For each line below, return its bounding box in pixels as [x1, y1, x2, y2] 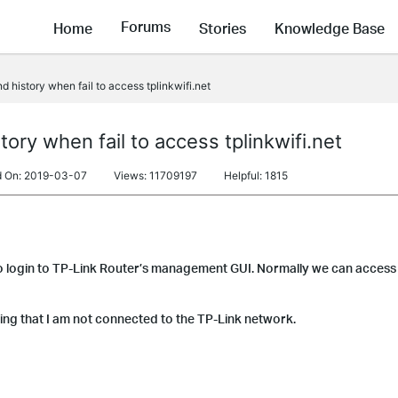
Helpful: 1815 [224, 169, 288, 182]
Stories [199, 18, 246, 37]
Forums [121, 17, 171, 36]
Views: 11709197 [114, 169, 197, 182]
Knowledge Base [275, 18, 385, 37]
